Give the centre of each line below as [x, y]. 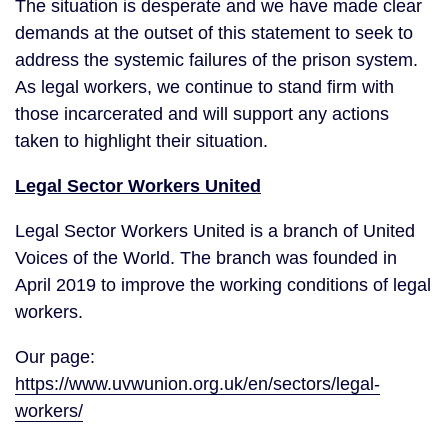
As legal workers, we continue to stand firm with [204, 87]
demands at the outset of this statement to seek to [214, 33]
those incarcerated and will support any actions [202, 114]
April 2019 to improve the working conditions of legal [223, 285]
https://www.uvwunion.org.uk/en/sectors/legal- [197, 384]
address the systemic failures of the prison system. [219, 60]
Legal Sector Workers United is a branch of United [215, 231]
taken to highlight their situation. [144, 141]
